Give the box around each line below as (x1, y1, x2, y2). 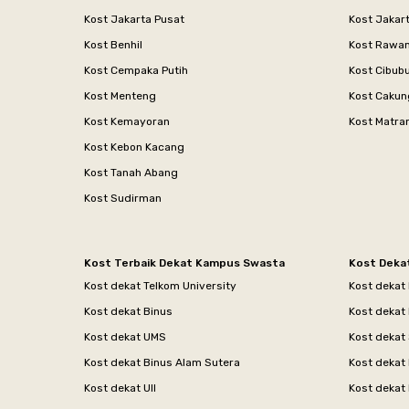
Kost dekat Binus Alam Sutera (84, 355, 240, 369)
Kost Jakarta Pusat (84, 12, 184, 26)
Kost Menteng (84, 89, 156, 102)
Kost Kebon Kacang (84, 140, 184, 153)
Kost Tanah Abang (84, 165, 178, 179)
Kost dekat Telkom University (84, 278, 236, 292)
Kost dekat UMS (84, 330, 166, 343)
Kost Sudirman (84, 191, 162, 204)
